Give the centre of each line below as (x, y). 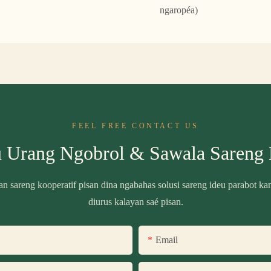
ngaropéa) (179, 10)
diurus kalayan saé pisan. (135, 202)
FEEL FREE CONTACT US (135, 126)
